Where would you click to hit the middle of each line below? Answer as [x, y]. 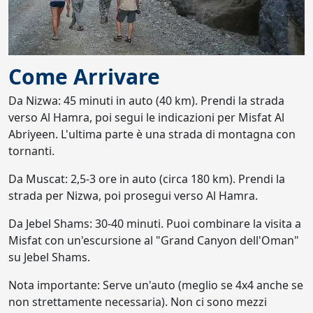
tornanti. [31, 151]
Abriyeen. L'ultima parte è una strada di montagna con [152, 134]
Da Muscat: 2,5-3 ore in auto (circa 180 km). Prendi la [147, 179]
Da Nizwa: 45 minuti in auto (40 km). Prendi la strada [146, 100]
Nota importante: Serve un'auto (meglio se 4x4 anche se [156, 285]
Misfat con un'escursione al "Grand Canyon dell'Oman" [154, 240]
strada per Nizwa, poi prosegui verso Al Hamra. [133, 195]
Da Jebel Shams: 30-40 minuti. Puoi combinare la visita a [155, 223]
